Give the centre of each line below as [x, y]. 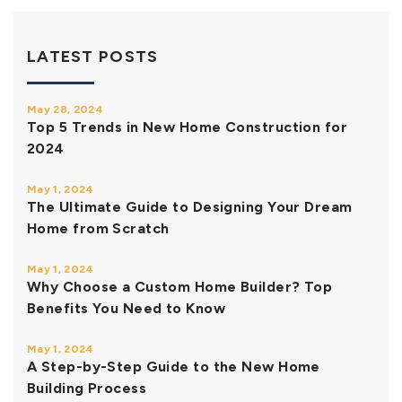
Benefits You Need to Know [127, 308]
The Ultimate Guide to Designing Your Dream [190, 206]
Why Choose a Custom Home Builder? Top [180, 286]
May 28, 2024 [65, 109]
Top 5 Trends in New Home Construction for [188, 127]
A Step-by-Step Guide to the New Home [174, 366]
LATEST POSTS [93, 56]
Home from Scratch [98, 228]
